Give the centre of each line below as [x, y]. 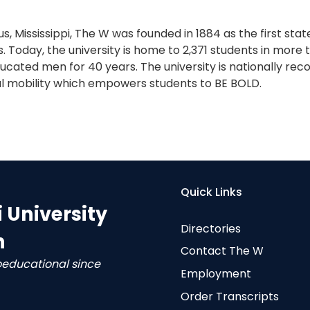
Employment [216, 274]
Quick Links [211, 192]
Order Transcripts [229, 297]
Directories [210, 228]
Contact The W [222, 251]
